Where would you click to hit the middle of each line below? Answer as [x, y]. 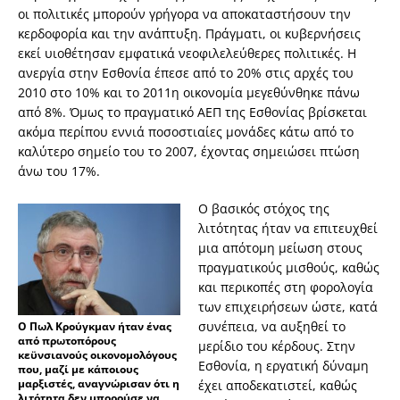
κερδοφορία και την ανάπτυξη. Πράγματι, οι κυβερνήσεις [189, 34]
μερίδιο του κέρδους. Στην [277, 346]
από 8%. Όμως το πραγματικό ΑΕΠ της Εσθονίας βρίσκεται [192, 112]
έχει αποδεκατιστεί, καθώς [278, 386]
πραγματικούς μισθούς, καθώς [289, 268]
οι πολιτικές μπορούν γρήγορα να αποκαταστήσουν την [184, 14]
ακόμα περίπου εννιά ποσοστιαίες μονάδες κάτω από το [186, 132]
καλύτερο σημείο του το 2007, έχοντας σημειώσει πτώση [189, 152]
